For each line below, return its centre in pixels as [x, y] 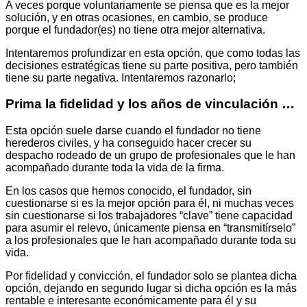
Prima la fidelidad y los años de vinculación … [150, 104]
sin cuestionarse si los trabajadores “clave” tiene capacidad [149, 216]
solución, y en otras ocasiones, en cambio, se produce [137, 17]
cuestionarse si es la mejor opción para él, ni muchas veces [150, 204]
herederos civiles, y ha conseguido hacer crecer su [128, 143]
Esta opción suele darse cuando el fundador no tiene [133, 131]
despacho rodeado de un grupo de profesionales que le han [150, 156]
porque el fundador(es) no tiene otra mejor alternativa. [135, 29]
